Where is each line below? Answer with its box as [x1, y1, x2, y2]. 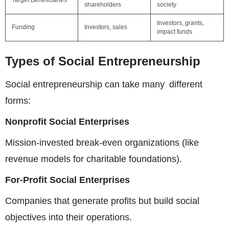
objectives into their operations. [5, 212, 132, 222]
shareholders [84, 1, 121, 8]
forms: [5, 96, 31, 106]
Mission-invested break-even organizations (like [5, 138, 203, 148]
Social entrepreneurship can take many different [5, 79, 202, 89]
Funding [12, 24, 35, 31]
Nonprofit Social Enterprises [5, 117, 129, 127]
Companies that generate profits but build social [5, 196, 204, 206]
